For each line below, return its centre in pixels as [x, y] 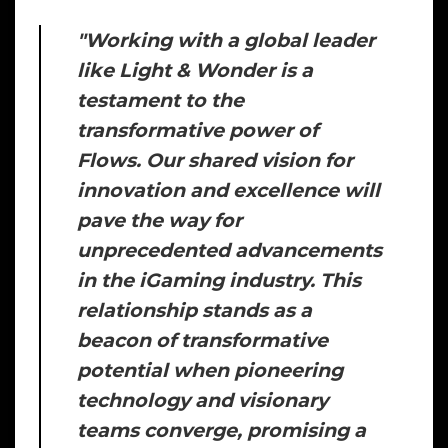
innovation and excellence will [228, 190]
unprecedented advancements [229, 250]
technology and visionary [202, 400]
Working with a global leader [230, 40]
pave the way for [159, 220]
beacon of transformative [202, 340]
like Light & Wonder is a [195, 70]
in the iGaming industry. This [219, 280]
